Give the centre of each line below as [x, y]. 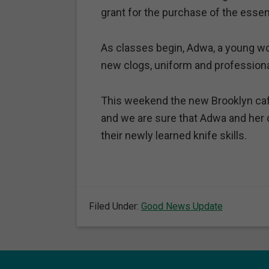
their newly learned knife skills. [174, 135]
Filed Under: [115, 206]
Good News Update [182, 206]
